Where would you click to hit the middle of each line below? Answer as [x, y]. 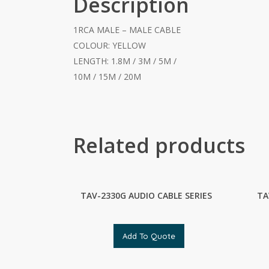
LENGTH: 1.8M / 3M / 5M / [125, 61]
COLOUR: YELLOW [110, 45]
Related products [159, 145]
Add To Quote [149, 236]
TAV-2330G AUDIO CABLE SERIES [146, 195]
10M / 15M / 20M [107, 77]
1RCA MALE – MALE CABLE [127, 30]
